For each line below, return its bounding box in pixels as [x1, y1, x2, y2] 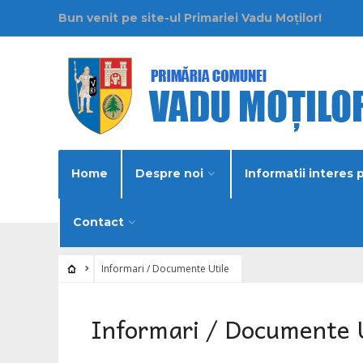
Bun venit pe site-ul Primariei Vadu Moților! [58, 11, 322, 25]
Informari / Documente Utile [100, 262, 229, 275]
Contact [73, 215, 124, 229]
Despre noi [135, 166, 203, 181]
